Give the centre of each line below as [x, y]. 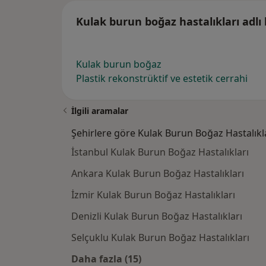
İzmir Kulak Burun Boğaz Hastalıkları [153, 195]
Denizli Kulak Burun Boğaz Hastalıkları [157, 216]
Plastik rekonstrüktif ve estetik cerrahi [162, 79]
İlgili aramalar [100, 111]
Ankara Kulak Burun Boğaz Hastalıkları [158, 174]
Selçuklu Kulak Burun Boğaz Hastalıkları [160, 238]
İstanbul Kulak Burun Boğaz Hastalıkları [160, 152]
